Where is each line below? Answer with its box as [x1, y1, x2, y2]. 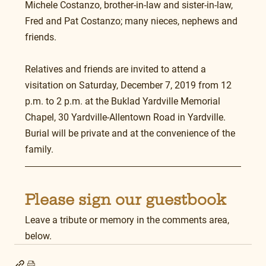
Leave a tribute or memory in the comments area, [25, 214, 232, 226]
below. [25, 230, 52, 242]
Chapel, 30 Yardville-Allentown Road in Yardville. [25, 112, 228, 123]
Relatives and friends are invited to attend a [25, 64, 208, 75]
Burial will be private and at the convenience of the [25, 128, 237, 140]
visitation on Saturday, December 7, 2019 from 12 [25, 80, 234, 91]
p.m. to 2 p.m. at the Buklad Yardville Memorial [25, 96, 223, 107]
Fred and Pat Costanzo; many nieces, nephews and [25, 15, 240, 27]
